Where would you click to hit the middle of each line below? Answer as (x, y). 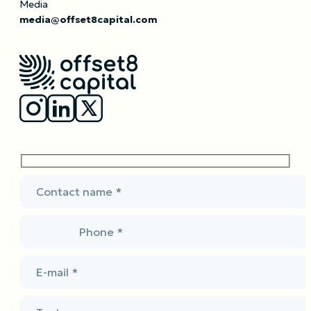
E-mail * (57, 272)
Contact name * (79, 191)
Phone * (101, 232)
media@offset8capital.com (89, 19)
